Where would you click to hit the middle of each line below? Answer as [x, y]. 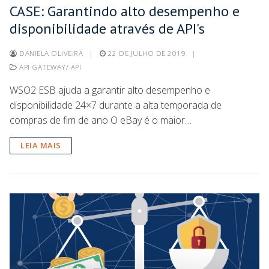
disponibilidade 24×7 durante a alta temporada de [116, 105]
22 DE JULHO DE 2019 [147, 53]
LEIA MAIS [41, 145]
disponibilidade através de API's [107, 28]
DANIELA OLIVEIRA [50, 53]
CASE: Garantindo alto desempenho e [125, 11]
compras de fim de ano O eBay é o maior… [101, 120]
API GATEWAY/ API [49, 67]
